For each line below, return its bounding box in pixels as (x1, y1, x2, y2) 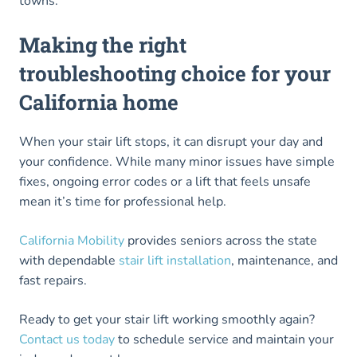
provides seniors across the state (124, 232, 317, 250)
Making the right (19, 31, 186, 59)
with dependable (19, 252, 119, 270)
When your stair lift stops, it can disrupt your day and (19, 133, 323, 151)
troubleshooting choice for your (19, 60, 331, 88)
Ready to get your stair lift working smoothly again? (19, 311, 315, 329)
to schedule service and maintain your (115, 331, 334, 349)
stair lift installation (119, 252, 231, 270)
